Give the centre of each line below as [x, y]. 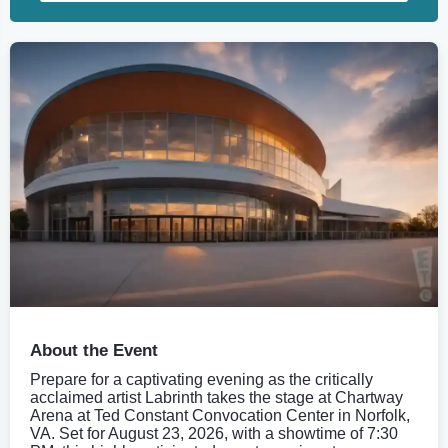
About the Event [94, 350]
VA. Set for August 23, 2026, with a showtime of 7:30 [214, 433]
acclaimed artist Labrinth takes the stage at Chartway [216, 397]
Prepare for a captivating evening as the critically [201, 379]
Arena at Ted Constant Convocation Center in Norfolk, [220, 415]
